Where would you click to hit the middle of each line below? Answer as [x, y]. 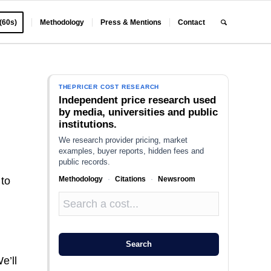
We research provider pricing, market [123, 140]
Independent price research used [137, 100]
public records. [84, 162]
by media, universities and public [138, 112]
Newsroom [176, 179]
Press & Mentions [131, 22]
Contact [192, 22]
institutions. [87, 124]
